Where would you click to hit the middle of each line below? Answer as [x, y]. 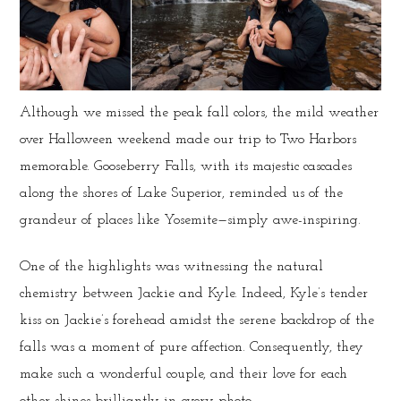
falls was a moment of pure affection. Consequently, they [192, 347]
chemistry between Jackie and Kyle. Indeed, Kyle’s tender [194, 293]
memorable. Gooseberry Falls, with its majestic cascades [186, 166]
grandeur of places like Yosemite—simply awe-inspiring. [191, 220]
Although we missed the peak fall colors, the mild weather [200, 112]
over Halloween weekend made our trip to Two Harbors [188, 139]
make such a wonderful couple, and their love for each [184, 374]
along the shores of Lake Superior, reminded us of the [182, 193]
